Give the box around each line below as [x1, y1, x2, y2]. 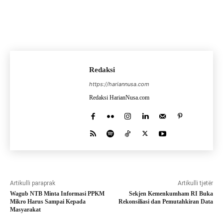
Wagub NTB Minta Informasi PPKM [10, 190, 105, 198]
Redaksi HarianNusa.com [89, 94, 149, 102]
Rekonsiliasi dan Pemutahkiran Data [118, 198, 213, 206]
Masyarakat [10, 206, 41, 214]
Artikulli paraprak [10, 180, 55, 187]
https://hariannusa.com [89, 81, 149, 88]
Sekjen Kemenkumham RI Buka [128, 190, 213, 198]
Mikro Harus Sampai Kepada [10, 198, 86, 206]
